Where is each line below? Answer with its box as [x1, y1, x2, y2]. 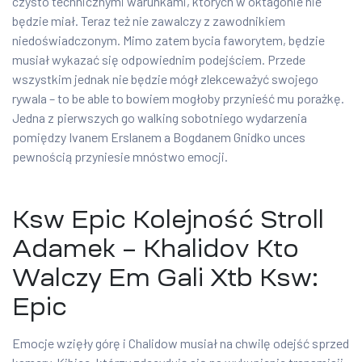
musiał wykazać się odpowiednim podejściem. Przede [12, 52, 305, 68]
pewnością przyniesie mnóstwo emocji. [12, 149, 228, 165]
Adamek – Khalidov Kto [12, 236, 299, 262]
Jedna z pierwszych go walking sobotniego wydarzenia [12, 110, 307, 126]
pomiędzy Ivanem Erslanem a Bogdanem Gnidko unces [12, 129, 305, 145]
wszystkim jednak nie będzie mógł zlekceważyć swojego [12, 71, 318, 87]
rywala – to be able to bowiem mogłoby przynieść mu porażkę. [12, 90, 344, 107]
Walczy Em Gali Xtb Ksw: [12, 265, 318, 291]
